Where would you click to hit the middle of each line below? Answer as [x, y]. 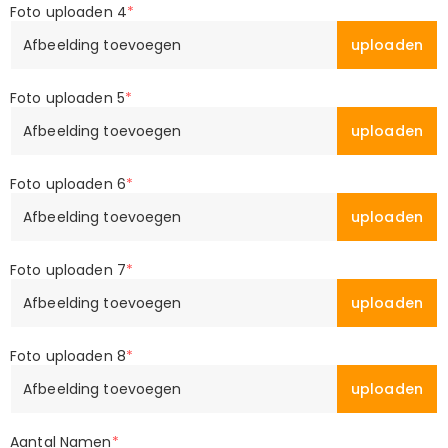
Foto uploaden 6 [68, 184]
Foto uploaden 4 [68, 12]
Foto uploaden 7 [68, 270]
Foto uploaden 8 [68, 356]
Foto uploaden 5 [67, 98]
